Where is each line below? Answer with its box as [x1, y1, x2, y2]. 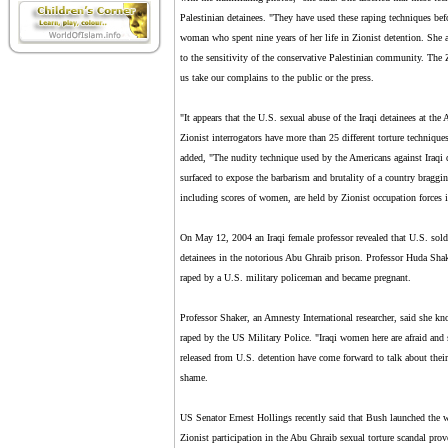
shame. [179, 372, 208, 383]
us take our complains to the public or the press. [179, 72, 374, 83]
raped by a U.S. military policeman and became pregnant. [179, 272, 411, 283]
